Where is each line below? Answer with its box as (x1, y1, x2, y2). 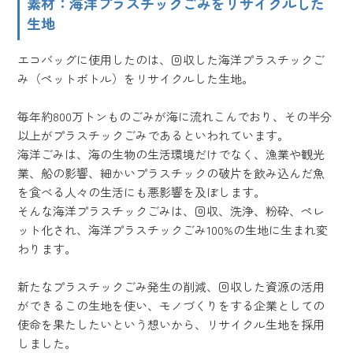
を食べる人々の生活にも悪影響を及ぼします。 (17, 183, 266, 200)
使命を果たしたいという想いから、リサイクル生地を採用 (17, 315, 325, 333)
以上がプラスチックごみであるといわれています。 (17, 126, 290, 143)
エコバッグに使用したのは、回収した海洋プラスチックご (17, 50, 325, 68)
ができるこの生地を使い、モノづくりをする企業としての (17, 296, 325, 314)
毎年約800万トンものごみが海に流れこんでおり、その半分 (17, 107, 333, 124)
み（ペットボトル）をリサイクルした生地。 (17, 69, 255, 87)
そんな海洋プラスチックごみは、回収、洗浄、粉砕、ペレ (17, 202, 325, 219)
